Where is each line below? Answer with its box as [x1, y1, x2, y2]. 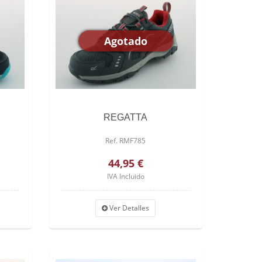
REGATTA [104, 112, 148, 122]
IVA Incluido [106, 171, 144, 181]
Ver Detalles [108, 202, 150, 213]
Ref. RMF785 [105, 135, 146, 146]
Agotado [104, 33, 147, 48]
